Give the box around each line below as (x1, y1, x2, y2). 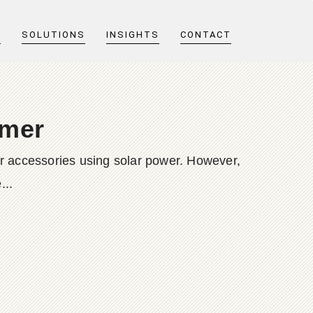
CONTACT (180, 29, 231, 40)
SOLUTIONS (22, 29, 85, 40)
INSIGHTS (106, 29, 159, 40)
